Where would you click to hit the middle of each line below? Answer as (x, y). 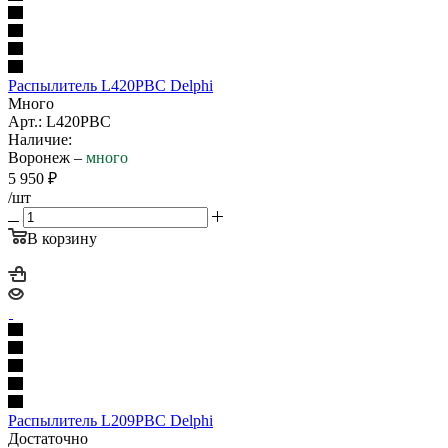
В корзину (62, 238)
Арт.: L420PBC (59, 121)
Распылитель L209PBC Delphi (110, 420)
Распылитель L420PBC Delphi (110, 85)
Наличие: (40, 139)
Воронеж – (47, 157)
